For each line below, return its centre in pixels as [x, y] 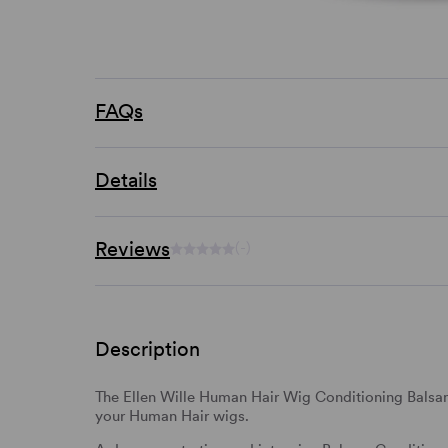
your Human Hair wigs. [172, 415]
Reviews [132, 248]
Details [126, 179]
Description [147, 348]
